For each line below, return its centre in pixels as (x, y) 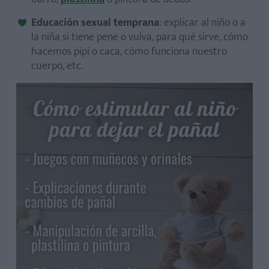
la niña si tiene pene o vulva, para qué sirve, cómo (140, 37)
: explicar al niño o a (202, 23)
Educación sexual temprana (95, 23)
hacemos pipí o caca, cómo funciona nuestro (129, 52)
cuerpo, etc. (57, 66)
